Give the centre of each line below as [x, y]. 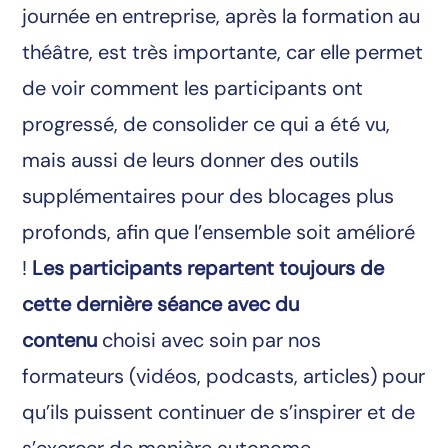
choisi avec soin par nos [212, 340]
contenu [60, 340]
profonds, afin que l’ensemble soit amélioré [219, 232]
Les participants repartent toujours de [208, 268]
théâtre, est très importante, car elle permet [223, 52]
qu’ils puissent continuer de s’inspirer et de [219, 412]
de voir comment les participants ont [193, 88]
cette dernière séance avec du [161, 304]
